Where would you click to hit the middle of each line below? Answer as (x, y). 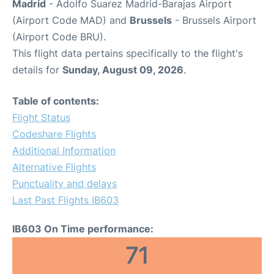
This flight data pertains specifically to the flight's (128, 53)
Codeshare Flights (54, 134)
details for (37, 69)
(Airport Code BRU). (59, 36)
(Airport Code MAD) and (71, 20)
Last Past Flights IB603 (65, 200)
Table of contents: (56, 101)
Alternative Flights (54, 167)
